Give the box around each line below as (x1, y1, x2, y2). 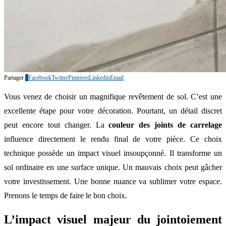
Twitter (51, 74, 68, 81)
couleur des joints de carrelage (108, 120, 222, 129)
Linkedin (89, 74, 110, 81)
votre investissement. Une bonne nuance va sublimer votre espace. (4, 177, 222, 186)
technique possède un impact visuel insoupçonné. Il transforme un (4, 148, 222, 157)
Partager (4, 74, 24, 81)
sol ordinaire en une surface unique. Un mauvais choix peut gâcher (4, 162, 222, 172)
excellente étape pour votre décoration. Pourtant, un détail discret (4, 106, 222, 115)
